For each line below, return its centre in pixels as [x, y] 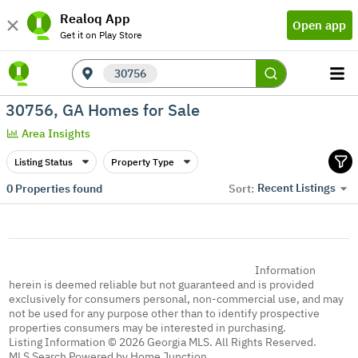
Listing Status [43, 161]
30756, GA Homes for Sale [103, 109]
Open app [319, 25]
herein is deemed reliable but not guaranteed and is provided [162, 284]
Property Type [142, 161]
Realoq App [95, 18]
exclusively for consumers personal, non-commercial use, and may [177, 299]
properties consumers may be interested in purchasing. [148, 328]
